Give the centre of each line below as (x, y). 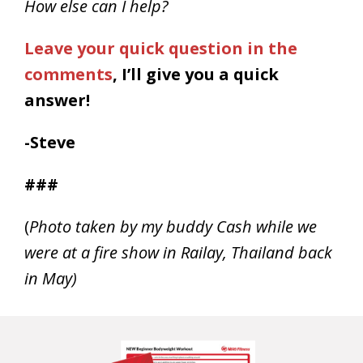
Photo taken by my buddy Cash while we (173, 227)
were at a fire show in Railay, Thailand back (178, 253)
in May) (51, 279)
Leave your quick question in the (161, 49)
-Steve (50, 143)
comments (68, 75)
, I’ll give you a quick (196, 75)
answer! (57, 100)
